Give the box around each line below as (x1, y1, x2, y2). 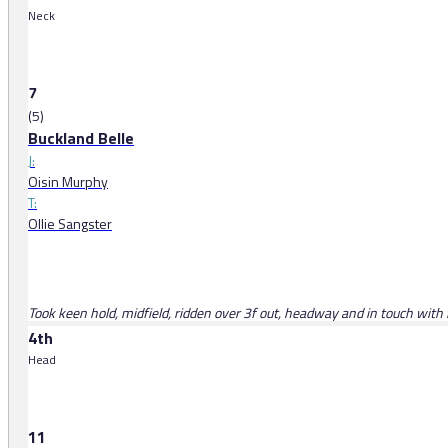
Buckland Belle (28, 126, 134, 151)
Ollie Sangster (28, 213, 112, 235)
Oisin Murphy (28, 171, 108, 193)
